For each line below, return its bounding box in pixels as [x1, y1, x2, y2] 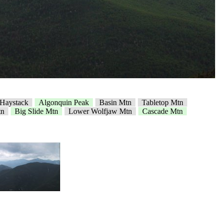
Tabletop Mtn [142, 98, 183, 107]
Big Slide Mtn [15, 107, 58, 115]
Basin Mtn [99, 98, 131, 107]
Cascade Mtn [142, 107, 183, 115]
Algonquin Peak [39, 98, 89, 107]
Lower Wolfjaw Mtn [68, 107, 132, 115]
